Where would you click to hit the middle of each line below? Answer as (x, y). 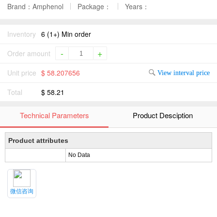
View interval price (184, 73)
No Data (79, 155)
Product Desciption (163, 115)
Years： (137, 6)
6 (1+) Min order (66, 34)
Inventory (22, 34)
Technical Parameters (54, 115)
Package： (94, 6)
